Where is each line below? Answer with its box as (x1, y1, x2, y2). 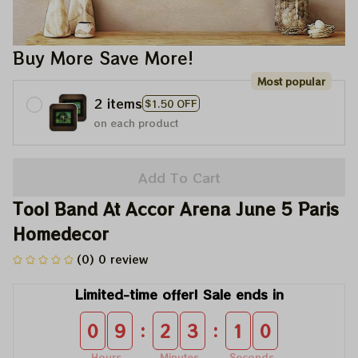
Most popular (257, 74, 325, 88)
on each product (93, 116, 178, 129)
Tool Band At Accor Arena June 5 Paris (13, 197, 339, 221)
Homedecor (13, 222, 109, 245)
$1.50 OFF (145, 96, 197, 110)
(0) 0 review (77, 251, 148, 267)
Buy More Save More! (13, 46, 193, 70)
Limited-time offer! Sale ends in (74, 284, 284, 304)
